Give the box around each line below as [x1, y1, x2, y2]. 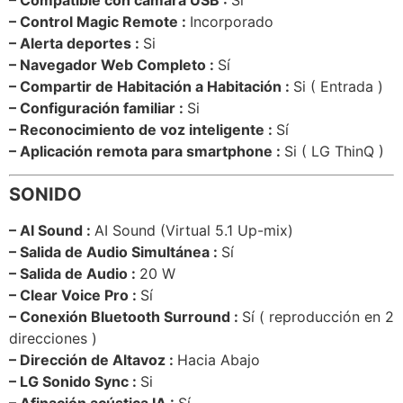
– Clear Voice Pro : [9, 285, 140, 304]
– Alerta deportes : [9, 33, 143, 52]
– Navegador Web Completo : [9, 55, 218, 74]
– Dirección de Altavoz [9, 350, 166, 369]
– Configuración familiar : [9, 98, 187, 117]
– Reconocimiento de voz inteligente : [9, 120, 276, 139]
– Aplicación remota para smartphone [9, 141, 273, 160]
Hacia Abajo [177, 350, 260, 369]
